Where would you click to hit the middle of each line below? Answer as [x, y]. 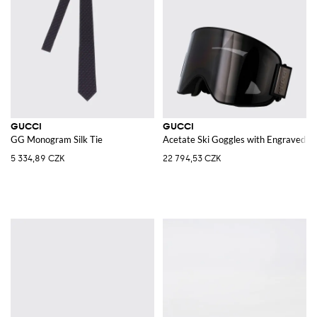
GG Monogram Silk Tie [57, 139]
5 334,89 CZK [38, 158]
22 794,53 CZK [192, 158]
